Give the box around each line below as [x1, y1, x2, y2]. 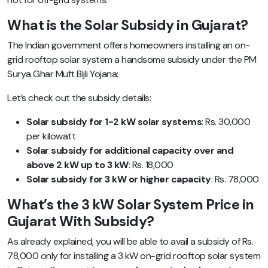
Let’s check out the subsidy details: [7, 92, 151, 105]
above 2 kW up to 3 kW [26, 159, 129, 172]
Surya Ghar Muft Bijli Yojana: [7, 68, 118, 81]
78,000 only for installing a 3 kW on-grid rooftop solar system [7, 249, 260, 263]
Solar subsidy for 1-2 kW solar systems [26, 115, 202, 129]
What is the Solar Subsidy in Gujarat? [7, 16, 248, 35]
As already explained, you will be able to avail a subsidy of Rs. [7, 235, 253, 248]
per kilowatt [26, 130, 75, 143]
